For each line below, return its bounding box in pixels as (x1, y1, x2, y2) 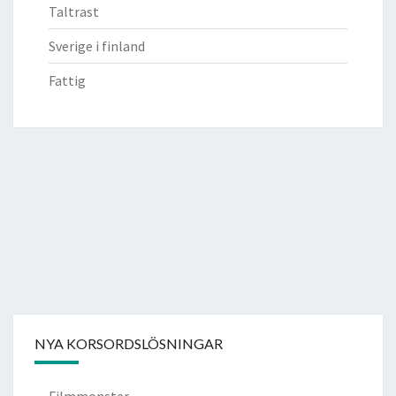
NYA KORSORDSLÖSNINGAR (34, 334, 223, 352)
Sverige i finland (49, 36, 145, 55)
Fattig (49, 71, 86, 89)
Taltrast (49, 2, 99, 20)
